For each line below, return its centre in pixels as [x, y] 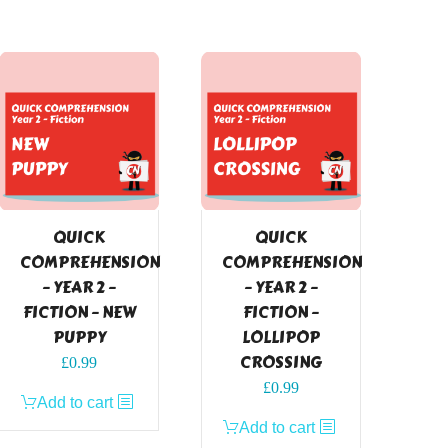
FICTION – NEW [79, 312]
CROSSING [281, 362]
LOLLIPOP [281, 337]
